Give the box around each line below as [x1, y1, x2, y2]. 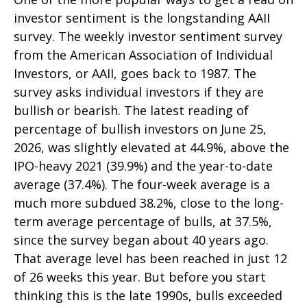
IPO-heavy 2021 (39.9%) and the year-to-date [14, 158, 273, 174]
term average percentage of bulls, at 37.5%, [14, 213, 272, 230]
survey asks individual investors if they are [14, 84, 264, 100]
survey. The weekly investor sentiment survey [14, 28, 282, 45]
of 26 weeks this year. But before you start [14, 269, 266, 285]
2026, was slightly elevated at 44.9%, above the [14, 139, 289, 156]
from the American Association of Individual [14, 47, 273, 63]
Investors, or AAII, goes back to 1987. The [14, 65, 256, 82]
